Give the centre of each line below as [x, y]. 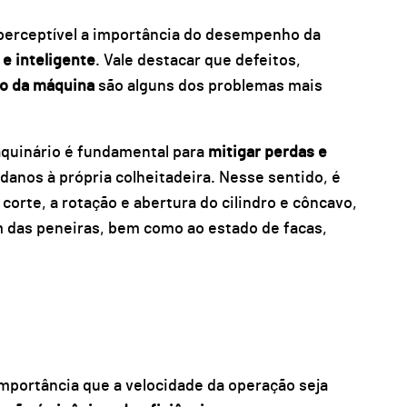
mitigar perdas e [267, 153]
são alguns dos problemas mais [210, 86]
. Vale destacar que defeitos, [198, 60]
